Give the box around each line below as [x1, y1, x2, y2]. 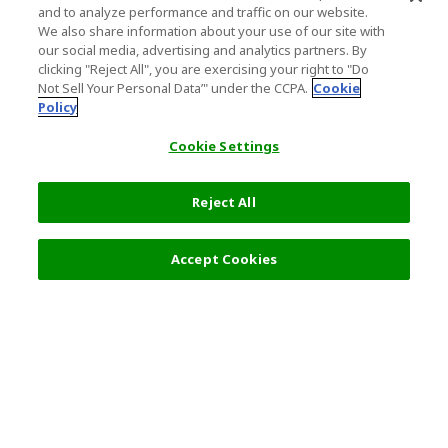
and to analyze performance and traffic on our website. [38, 3, 369, 21]
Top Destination [24, 313, 153, 335]
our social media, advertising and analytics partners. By [38, 41, 368, 59]
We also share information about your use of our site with [38, 22, 386, 40]
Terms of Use [24, 369, 131, 391]
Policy [38, 98, 78, 116]
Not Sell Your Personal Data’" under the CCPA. [38, 79, 309, 97]
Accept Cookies [171, 250, 277, 268]
